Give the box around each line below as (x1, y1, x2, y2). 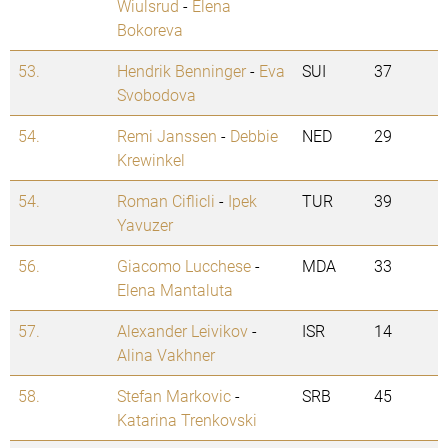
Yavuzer (117, 214, 173, 236)
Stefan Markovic (117, 385, 231, 407)
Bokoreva (117, 19, 183, 41)
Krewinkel (117, 149, 185, 171)
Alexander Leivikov (117, 320, 248, 342)
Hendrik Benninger (117, 60, 246, 82)
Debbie (230, 125, 278, 147)
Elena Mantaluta (117, 279, 233, 301)
